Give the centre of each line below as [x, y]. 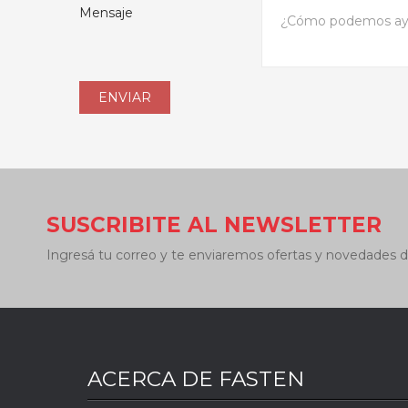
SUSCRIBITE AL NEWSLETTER [214, 225]
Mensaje [106, 13]
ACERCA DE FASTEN [196, 379]
